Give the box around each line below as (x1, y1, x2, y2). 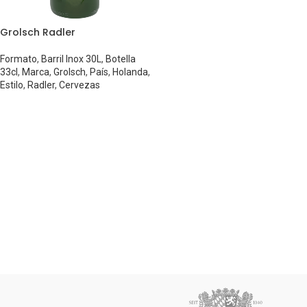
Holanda (112, 66, 148, 78)
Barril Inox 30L (41, 53, 101, 65)
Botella (106, 53, 136, 65)
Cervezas (59, 79, 100, 91)
